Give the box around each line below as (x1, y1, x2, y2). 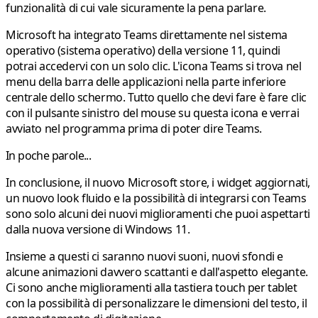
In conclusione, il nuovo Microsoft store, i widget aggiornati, (6, 175, 310, 191)
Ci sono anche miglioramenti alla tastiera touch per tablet (6, 280, 297, 296)
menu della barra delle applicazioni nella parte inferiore (6, 74, 287, 90)
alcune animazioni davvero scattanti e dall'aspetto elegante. (6, 264, 308, 280)
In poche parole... (6, 148, 92, 164)
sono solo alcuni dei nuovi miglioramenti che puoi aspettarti (6, 206, 310, 222)
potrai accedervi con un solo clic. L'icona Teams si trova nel (6, 58, 302, 75)
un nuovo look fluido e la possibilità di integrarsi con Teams (6, 190, 307, 207)
